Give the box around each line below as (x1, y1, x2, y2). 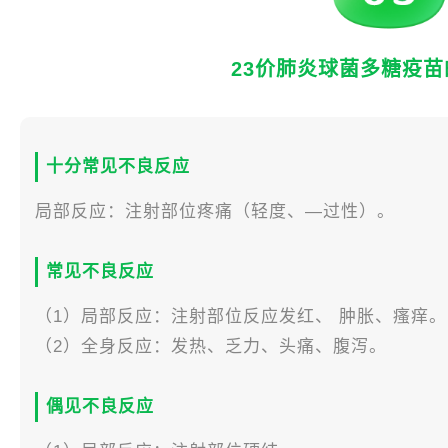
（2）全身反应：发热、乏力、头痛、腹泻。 (35, 337, 387, 357)
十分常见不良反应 (46, 157, 190, 177)
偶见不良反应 (46, 397, 154, 417)
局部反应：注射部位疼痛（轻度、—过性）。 (35, 202, 395, 222)
